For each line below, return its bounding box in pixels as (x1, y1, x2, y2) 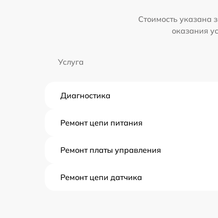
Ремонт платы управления (60, 145, 161, 155)
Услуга (58, 56, 84, 67)
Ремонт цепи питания (60, 117, 143, 127)
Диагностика (60, 90, 110, 100)
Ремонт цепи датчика (60, 172, 142, 182)
